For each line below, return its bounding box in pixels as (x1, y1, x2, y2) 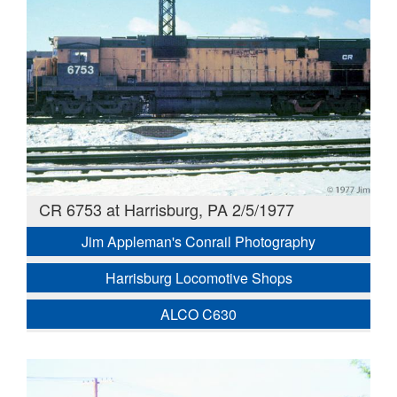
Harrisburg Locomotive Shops (105, 267, 292, 288)
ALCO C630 (160, 303, 237, 324)
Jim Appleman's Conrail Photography (82, 230, 315, 252)
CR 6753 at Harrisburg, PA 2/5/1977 (38, 198, 294, 222)
